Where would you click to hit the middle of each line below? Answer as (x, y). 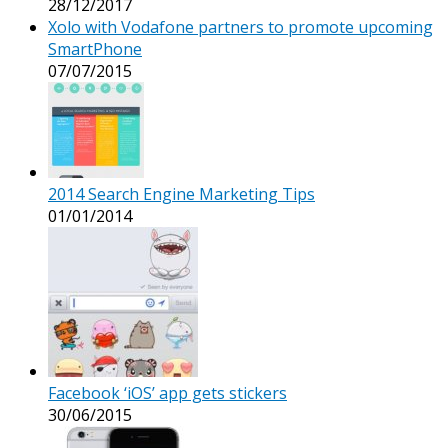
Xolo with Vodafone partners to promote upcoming (240, 26)
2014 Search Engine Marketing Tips (181, 193)
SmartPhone (95, 48)
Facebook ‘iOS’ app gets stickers (167, 392)
